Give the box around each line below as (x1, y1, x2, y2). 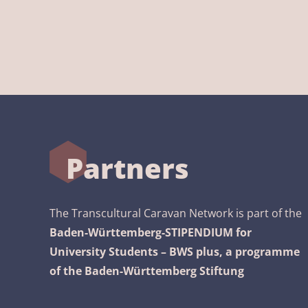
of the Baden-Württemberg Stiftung (49, 263, 244, 278)
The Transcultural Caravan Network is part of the (49, 206, 302, 221)
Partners (66, 149, 189, 187)
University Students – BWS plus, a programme (49, 244, 300, 259)
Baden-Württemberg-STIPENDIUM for (49, 225, 252, 240)
